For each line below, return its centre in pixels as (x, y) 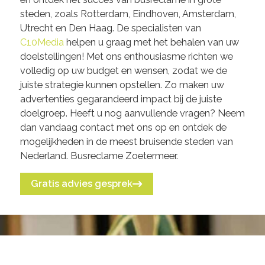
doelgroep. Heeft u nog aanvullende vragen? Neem (132, 113)
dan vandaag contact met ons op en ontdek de (123, 127)
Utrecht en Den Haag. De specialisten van (110, 28)
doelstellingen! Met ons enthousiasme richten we (126, 56)
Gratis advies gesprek (82, 183)
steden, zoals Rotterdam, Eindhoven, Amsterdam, (128, 14)
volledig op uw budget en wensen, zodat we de (123, 70)
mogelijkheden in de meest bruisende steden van (126, 141)
